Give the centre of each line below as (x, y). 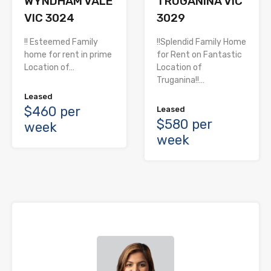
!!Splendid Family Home (201, 42)
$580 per (184, 125)
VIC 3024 (49, 18)
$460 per (52, 112)
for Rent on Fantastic (199, 55)
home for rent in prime (68, 55)
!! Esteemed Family (61, 42)
